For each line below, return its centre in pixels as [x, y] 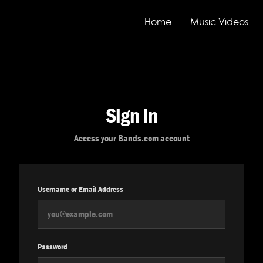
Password [53, 247]
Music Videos [219, 22]
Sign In [131, 115]
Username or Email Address [80, 189]
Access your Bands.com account [131, 138]
